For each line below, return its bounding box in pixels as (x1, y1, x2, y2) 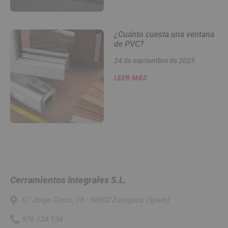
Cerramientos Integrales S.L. (10, 174, 126, 185)
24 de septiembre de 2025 (113, 56, 195, 65)
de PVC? (113, 39, 144, 49)
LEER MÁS (113, 74, 147, 82)
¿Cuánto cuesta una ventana (113, 30, 214, 40)
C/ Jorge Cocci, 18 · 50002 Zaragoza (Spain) (21, 195, 169, 205)
